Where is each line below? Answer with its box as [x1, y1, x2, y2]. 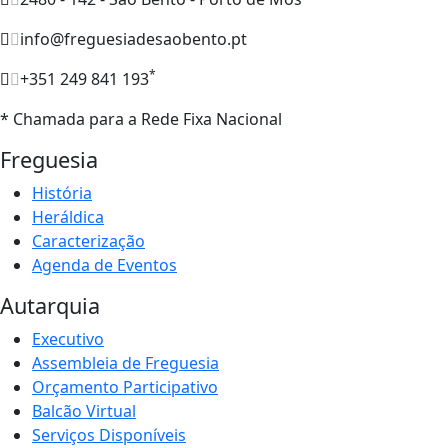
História [32, 181, 92, 204]
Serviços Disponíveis [32, 423, 186, 446]
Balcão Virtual [32, 399, 136, 422]
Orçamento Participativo [32, 375, 218, 398]
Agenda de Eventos [32, 253, 177, 276]
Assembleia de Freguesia [32, 351, 219, 374]
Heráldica [32, 205, 104, 228]
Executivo [32, 327, 104, 350]
